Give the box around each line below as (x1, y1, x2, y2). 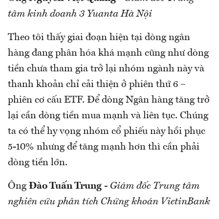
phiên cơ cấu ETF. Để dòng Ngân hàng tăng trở (8, 95, 210, 105)
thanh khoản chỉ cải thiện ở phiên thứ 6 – (8, 79, 186, 89)
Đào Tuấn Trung (29, 181, 102, 191)
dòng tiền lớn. (8, 157, 67, 168)
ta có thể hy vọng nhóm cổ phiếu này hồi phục (8, 126, 205, 136)
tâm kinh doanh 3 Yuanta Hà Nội (8, 9, 152, 19)
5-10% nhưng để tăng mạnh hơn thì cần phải (8, 142, 199, 152)
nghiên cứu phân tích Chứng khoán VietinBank (8, 197, 210, 207)
